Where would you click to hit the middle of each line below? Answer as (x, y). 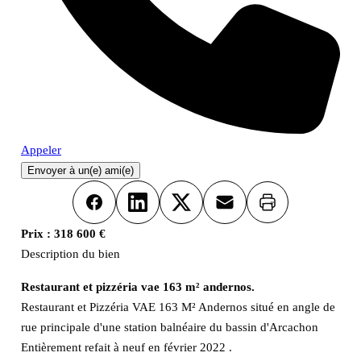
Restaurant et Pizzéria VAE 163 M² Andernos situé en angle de (178, 307)
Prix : (35, 234)
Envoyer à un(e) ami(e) (80, 171)
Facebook (118, 211)
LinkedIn (160, 211)
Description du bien (70, 254)
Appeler (41, 150)
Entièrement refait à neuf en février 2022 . (126, 347)
